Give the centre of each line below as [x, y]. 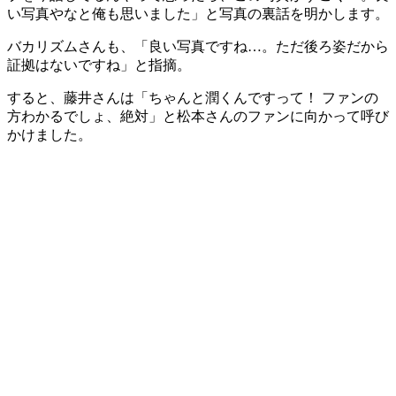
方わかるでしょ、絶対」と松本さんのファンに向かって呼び [198, 117]
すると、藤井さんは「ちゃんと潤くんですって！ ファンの [193, 98]
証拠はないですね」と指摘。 [99, 65]
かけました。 [49, 135]
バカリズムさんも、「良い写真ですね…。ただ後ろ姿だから [198, 47]
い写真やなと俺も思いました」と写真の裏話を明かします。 [198, 14]
